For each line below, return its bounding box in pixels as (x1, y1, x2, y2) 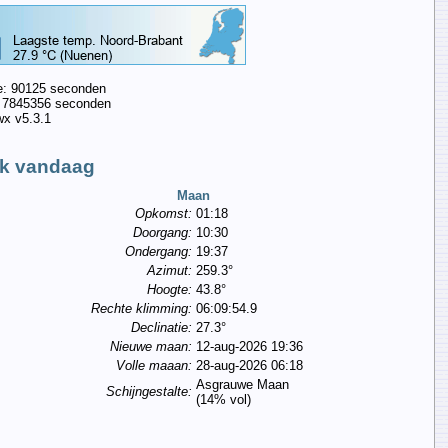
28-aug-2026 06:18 (195, 358, 303, 374)
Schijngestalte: (105, 384, 192, 400)
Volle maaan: (115, 358, 192, 374)
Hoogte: (146, 282, 192, 298)
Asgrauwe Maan (195, 377, 289, 393)
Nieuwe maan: (109, 339, 192, 355)
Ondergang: (124, 244, 192, 260)
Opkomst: (134, 206, 192, 222)
